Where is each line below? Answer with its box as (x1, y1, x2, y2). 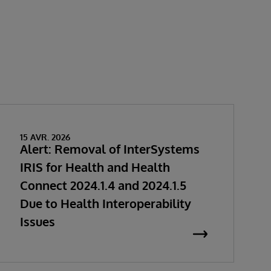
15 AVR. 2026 (19, 132, 70, 142)
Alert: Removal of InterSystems (19, 141, 200, 157)
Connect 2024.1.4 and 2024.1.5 (19, 177, 186, 193)
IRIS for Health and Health (19, 159, 170, 175)
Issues (19, 214, 55, 229)
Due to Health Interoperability (19, 195, 191, 211)
